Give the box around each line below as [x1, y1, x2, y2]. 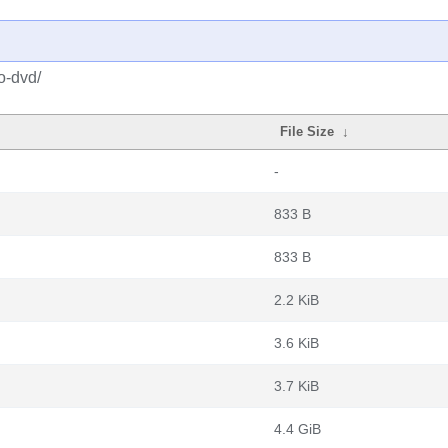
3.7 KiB [274, 378, 319, 394]
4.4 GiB [274, 421, 321, 437]
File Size [280, 124, 335, 139]
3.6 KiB [274, 335, 319, 351]
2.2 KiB [274, 292, 319, 308]
